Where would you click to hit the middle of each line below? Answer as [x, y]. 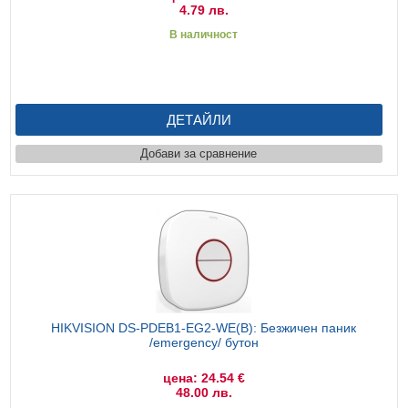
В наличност [204, 34]
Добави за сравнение [199, 153]
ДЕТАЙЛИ [199, 119]
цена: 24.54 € [204, 377]
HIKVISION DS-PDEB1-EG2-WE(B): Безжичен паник [204, 327]
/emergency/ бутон [204, 342]
